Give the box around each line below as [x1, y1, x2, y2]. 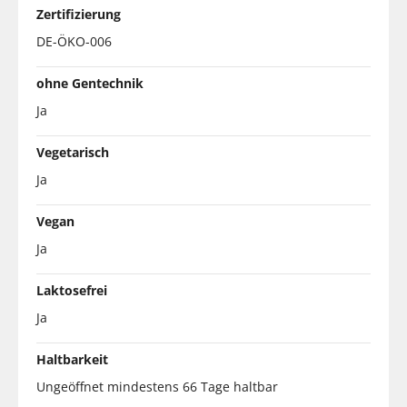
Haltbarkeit [36, 350, 108, 368]
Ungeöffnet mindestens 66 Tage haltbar [36, 377, 278, 395]
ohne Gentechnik [36, 74, 144, 92]
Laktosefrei [36, 281, 107, 299]
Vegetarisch [36, 143, 109, 161]
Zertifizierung [36, 5, 121, 23]
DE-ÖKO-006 [36, 32, 112, 50]
